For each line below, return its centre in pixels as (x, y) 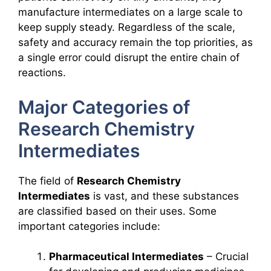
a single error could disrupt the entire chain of (129, 58)
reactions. (42, 73)
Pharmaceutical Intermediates (126, 257)
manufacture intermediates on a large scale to (130, 12)
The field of (47, 181)
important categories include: (89, 226)
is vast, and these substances (165, 196)
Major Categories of (104, 107)
